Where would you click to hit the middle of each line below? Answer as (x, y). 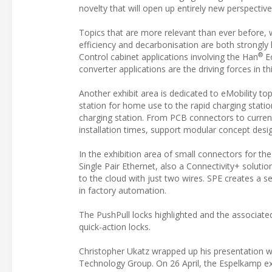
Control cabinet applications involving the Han (168, 57)
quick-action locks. (115, 227)
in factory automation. (123, 191)
